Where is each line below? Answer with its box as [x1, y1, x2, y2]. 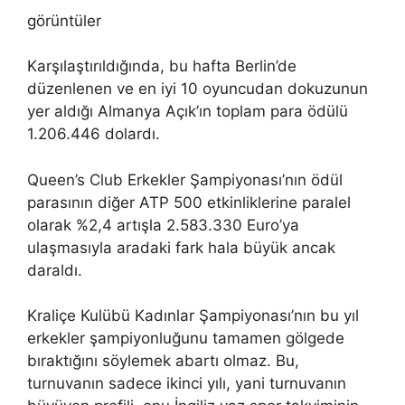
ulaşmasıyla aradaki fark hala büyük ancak [27, 238, 335, 257]
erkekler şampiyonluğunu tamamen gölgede [27, 329, 344, 348]
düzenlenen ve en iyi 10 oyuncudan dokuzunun [27, 80, 368, 99]
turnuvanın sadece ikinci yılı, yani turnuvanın [27, 374, 346, 393]
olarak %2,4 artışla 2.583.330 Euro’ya [27, 215, 299, 234]
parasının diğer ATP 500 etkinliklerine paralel [27, 193, 351, 212]
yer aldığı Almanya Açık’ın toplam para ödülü [27, 102, 348, 121]
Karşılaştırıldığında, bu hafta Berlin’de [27, 57, 297, 76]
